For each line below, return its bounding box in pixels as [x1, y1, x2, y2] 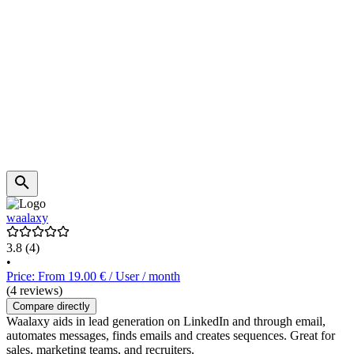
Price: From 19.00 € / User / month [6, 269, 180, 284]
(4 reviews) [6, 284, 62, 298]
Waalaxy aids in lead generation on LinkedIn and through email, [6, 314, 326, 329]
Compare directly [13, 300, 90, 313]
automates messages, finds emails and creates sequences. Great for [6, 329, 335, 343]
